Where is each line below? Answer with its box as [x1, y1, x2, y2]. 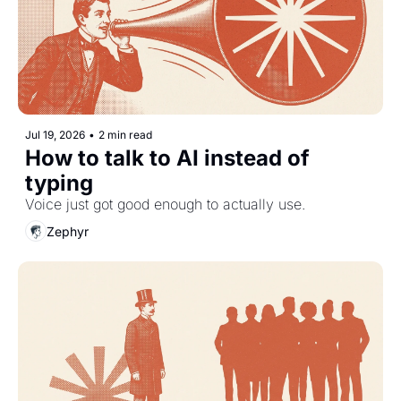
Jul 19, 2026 [25, 128, 85, 142]
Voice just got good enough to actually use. [25, 195, 305, 214]
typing [25, 170, 93, 197]
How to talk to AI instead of [25, 145, 310, 172]
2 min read [98, 128, 152, 142]
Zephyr [47, 223, 89, 239]
